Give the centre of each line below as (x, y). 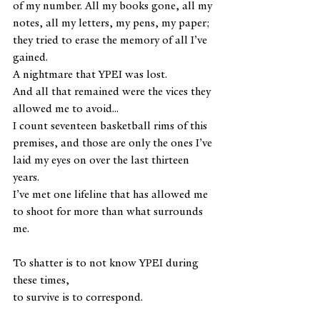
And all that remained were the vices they (113, 91)
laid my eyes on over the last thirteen (102, 160)
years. (26, 177)
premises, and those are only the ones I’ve (114, 142)
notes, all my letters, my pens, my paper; (113, 22)
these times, (41, 280)
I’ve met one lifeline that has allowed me (112, 194)
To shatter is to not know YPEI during (107, 262)
